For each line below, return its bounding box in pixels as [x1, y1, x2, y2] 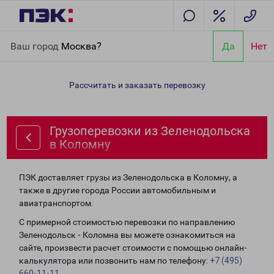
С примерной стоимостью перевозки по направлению [19, 217, 235, 227]
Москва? [61, 40, 102, 52]
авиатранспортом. [19, 198, 93, 208]
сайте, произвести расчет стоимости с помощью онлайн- [19, 243, 247, 253]
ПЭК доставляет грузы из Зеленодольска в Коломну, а [19, 172, 237, 182]
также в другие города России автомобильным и [19, 185, 216, 195]
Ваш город [10, 40, 61, 52]
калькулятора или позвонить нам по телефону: [19, 256, 210, 265]
